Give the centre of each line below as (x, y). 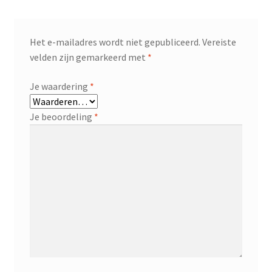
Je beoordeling (62, 116)
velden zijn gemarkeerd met (88, 57)
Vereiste (219, 42)
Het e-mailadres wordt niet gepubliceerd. (115, 42)
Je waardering (59, 86)
